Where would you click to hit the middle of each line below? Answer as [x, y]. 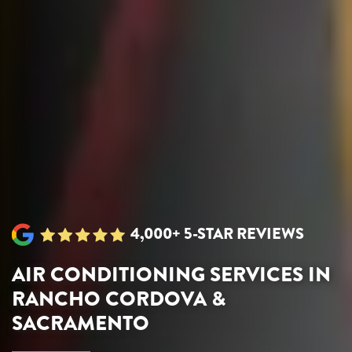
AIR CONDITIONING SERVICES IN [171, 275]
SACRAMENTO [81, 324]
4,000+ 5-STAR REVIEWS [218, 234]
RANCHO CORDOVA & [119, 299]
